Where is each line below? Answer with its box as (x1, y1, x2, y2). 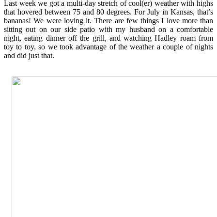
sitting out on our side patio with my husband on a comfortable (4, 25, 213, 33)
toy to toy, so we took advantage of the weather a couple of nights (4, 42, 213, 51)
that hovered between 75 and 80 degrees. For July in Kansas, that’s (4, 7, 213, 16)
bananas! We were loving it (4, 16, 90, 25)
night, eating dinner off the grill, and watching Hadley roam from (4, 33, 213, 42)
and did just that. (4, 51, 54, 60)
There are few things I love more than (92, 16, 213, 25)
